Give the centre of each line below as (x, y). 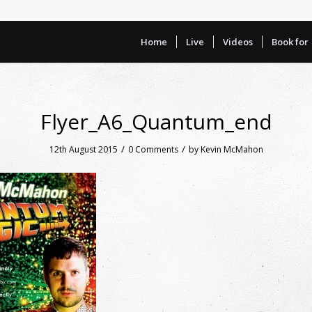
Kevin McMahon (232, 149)
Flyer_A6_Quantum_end (156, 122)
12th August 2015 (83, 149)
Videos (238, 42)
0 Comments (153, 149)
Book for (290, 42)
